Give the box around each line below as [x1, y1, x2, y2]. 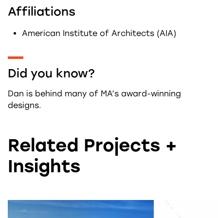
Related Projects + [8, 135, 177, 156]
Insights [8, 156, 80, 177]
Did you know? [8, 66, 95, 80]
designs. [8, 101, 41, 110]
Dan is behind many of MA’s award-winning [8, 89, 181, 98]
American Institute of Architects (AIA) [21, 29, 176, 38]
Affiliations [8, 4, 75, 18]
